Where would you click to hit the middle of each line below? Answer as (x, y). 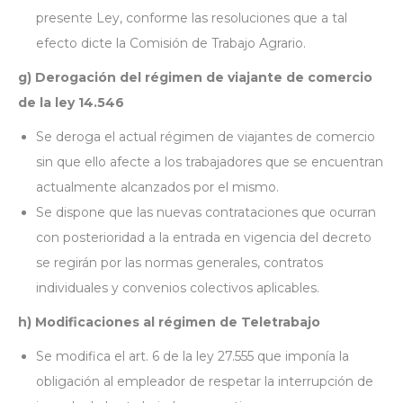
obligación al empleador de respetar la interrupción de (205, 381)
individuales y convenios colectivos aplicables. (178, 288)
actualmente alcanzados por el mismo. (159, 187)
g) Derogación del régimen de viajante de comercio (195, 77)
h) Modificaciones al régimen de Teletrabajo (169, 322)
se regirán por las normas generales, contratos (179, 263)
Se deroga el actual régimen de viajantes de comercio (206, 137)
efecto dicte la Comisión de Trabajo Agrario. (171, 43)
